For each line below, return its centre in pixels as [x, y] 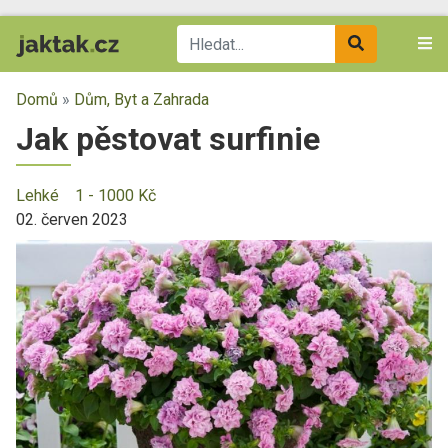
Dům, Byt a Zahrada [141, 99]
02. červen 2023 [72, 219]
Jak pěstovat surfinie [168, 139]
